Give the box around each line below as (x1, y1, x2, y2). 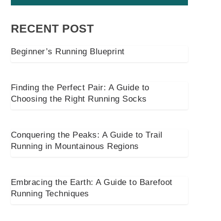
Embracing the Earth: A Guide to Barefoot (10, 178, 173, 187)
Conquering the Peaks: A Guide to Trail (10, 130, 163, 140)
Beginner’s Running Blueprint (10, 47, 125, 57)
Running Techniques (10, 189, 89, 199)
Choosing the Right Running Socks (10, 94, 147, 104)
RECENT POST (10, 22, 94, 36)
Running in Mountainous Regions (10, 142, 139, 151)
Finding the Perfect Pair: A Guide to (10, 83, 149, 93)
